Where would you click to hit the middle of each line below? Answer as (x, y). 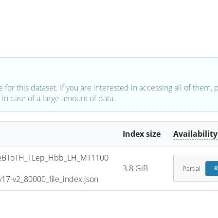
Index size (142, 134)
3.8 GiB (136, 169)
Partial (191, 168)
